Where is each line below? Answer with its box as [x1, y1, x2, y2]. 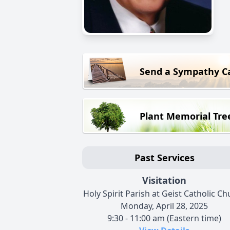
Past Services [134, 151, 195, 164]
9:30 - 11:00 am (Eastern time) [107, 213, 221, 224]
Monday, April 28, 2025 [121, 200, 208, 212]
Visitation [142, 174, 186, 187]
